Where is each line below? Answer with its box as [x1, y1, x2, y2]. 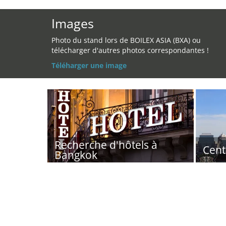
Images [51, 15, 94, 32]
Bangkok [54, 148, 97, 162]
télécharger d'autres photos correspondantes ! [51, 45, 209, 55]
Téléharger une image [51, 61, 127, 70]
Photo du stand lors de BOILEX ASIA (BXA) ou [51, 35, 201, 45]
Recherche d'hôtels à [54, 138, 157, 152]
